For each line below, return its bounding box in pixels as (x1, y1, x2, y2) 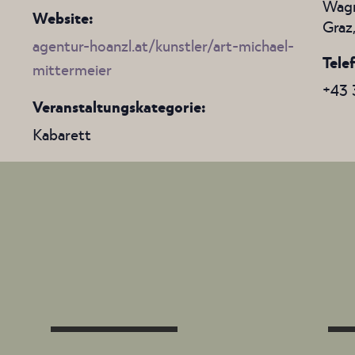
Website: (32, 7, 94, 27)
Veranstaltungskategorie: (32, 96, 206, 116)
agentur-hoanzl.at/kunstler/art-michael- (32, 35, 294, 55)
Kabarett (32, 124, 91, 143)
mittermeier (32, 59, 112, 78)
